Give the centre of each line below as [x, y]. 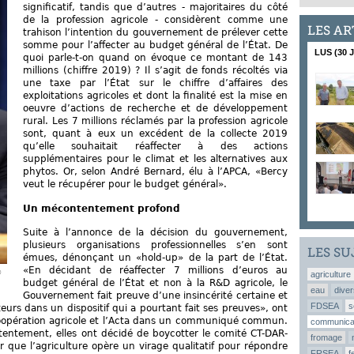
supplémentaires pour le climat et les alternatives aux [155, 159]
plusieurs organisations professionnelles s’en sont [155, 245]
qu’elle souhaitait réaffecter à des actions [155, 147]
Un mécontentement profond [102, 208]
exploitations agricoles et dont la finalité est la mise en [155, 96]
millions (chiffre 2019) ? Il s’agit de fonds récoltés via [155, 71]
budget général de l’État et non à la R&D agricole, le [155, 283]
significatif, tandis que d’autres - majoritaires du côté [155, 8]
